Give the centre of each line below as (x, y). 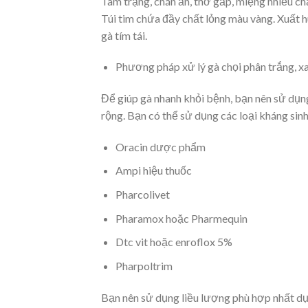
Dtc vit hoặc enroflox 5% (174, 242)
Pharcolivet (142, 195)
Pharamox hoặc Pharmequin (181, 218)
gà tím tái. (124, 35)
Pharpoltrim (144, 265)
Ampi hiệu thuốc (153, 170)
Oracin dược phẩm (160, 146)
